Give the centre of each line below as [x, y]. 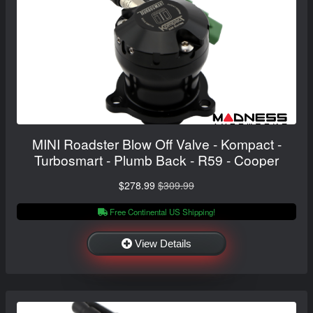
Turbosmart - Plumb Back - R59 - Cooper [156, 159]
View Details [163, 243]
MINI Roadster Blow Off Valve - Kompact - [156, 143]
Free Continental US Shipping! [161, 211]
